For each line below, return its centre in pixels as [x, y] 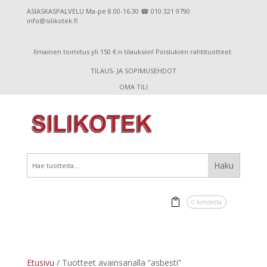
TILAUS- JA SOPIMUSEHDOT [133, 71]
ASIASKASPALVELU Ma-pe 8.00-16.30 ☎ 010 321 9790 [108, 11]
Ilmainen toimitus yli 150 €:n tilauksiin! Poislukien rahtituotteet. [133, 52]
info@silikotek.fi [52, 21]
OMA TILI [133, 87]
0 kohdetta [207, 202]
